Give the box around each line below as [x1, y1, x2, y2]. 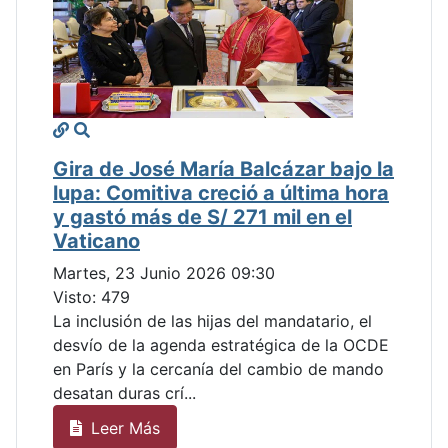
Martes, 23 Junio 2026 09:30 [53, 263, 275, 284]
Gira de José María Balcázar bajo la [53, 157, 394, 182]
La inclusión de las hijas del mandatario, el [53, 311, 372, 332]
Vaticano [53, 229, 140, 254]
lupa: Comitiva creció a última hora [53, 181, 389, 206]
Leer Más [86, 417, 160, 438]
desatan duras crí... [53, 383, 196, 404]
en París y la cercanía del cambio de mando [53, 359, 384, 380]
